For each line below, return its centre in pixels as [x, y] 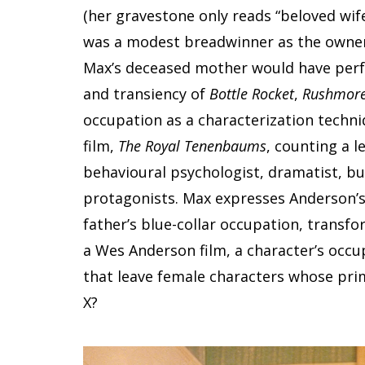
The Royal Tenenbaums [192, 146]
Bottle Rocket [252, 94]
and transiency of [146, 94]
